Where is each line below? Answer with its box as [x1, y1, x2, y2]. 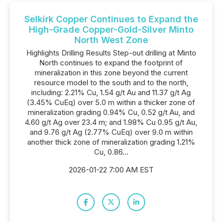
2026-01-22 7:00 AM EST [68, 165, 154, 174]
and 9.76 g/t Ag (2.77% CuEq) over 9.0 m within [29, 127, 193, 137]
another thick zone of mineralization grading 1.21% [27, 137, 195, 147]
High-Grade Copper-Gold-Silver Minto [28, 24, 194, 35]
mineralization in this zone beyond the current [34, 68, 188, 77]
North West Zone [74, 35, 148, 45]
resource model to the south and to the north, [34, 78, 188, 87]
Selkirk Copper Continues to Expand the [24, 14, 198, 24]
